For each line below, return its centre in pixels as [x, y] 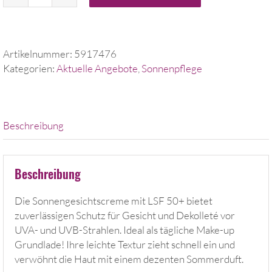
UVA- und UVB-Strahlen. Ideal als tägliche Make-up [124, 230]
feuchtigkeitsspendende [91, 30]
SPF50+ [57, 15]
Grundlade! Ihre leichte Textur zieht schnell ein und [124, 245]
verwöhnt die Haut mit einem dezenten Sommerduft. [129, 259]
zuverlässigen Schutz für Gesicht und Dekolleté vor [124, 216]
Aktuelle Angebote [97, 68]
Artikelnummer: [39, 53]
